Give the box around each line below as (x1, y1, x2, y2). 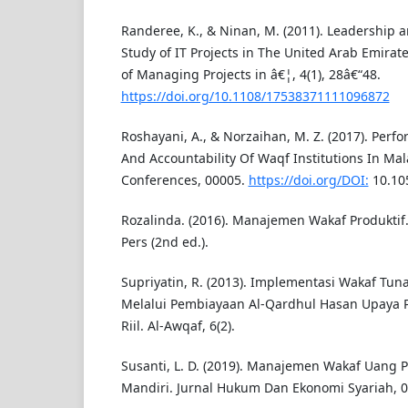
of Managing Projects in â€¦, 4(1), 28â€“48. (120, 65, 381, 83)
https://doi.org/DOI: (248, 170, 369, 189)
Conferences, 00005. (120, 170, 249, 189)
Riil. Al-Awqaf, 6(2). (120, 316, 235, 334)
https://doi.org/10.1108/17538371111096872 (120, 87, 390, 105)
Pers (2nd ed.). (120, 232, 209, 250)
